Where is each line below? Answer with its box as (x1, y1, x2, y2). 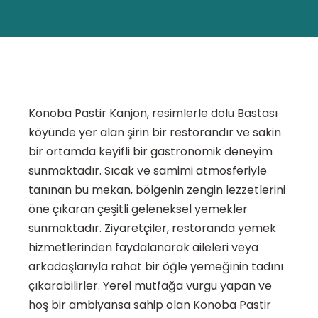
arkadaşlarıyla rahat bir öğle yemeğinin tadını (28, 258, 283, 275)
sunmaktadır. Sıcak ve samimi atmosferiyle (28, 163, 267, 180)
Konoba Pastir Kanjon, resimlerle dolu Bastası (28, 105, 278, 122)
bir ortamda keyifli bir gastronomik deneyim (28, 143, 273, 160)
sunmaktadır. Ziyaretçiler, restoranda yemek (28, 220, 276, 237)
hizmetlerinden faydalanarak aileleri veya (28, 239, 258, 256)
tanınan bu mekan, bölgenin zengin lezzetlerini (28, 182, 285, 199)
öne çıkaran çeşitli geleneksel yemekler (28, 201, 248, 218)
